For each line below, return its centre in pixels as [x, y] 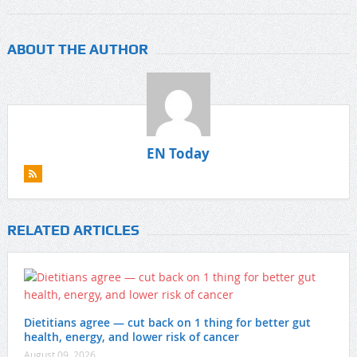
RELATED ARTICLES [73, 230]
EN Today [178, 154]
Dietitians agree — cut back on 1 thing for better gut [167, 323]
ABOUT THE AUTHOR [77, 49]
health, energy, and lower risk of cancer [131, 337]
